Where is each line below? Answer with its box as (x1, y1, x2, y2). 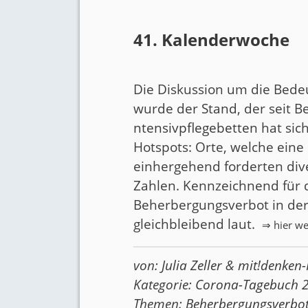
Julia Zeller (162, 256, 223, 274)
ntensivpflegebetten (133, 118, 258, 137)
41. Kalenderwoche (133, 28, 290, 52)
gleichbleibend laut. (133, 214, 259, 233)
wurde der (133, 99, 202, 118)
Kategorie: (133, 275, 196, 294)
